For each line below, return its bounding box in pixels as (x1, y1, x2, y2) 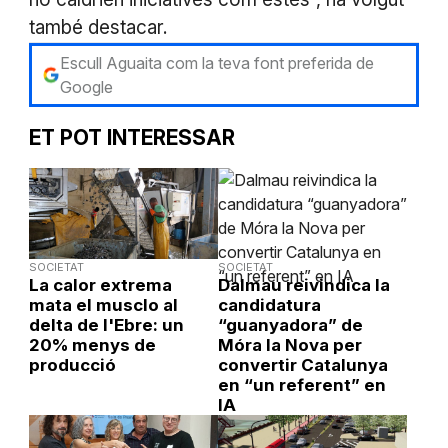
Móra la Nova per (217, 335, 362, 356)
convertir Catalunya (217, 355, 388, 376)
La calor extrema (28, 275, 172, 296)
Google (60, 77, 114, 98)
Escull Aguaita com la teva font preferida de (60, 53, 375, 74)
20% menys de (28, 335, 156, 356)
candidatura (217, 295, 321, 316)
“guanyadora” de (217, 315, 363, 336)
